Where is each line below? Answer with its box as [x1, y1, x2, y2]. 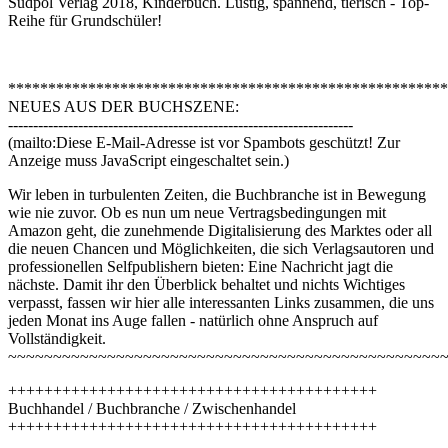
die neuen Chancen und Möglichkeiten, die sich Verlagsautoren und [8, 240, 434, 258]
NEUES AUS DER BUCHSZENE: [8, 98, 239, 116]
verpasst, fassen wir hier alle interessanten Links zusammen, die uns [8, 294, 434, 312]
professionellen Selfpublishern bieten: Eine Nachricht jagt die [8, 258, 393, 276]
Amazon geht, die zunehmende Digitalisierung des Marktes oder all [8, 222, 432, 240]
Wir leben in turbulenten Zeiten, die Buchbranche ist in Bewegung [8, 186, 426, 204]
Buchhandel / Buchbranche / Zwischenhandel [8, 400, 296, 418]
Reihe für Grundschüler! [8, 12, 162, 30]
